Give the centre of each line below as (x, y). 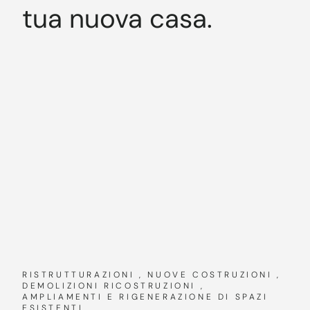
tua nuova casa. (117, 19)
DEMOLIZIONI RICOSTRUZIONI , (113, 285)
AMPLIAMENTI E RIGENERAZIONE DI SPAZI (145, 297)
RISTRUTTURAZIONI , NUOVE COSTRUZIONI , (152, 274)
